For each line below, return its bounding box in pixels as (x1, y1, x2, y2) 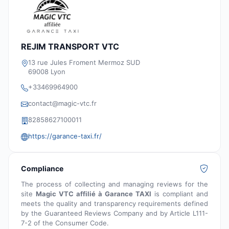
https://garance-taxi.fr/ (28, 132, 102, 141)
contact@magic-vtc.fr (28, 99, 97, 108)
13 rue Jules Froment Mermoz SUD (28, 58, 140, 67)
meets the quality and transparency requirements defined (21, 199, 208, 208)
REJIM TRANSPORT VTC (21, 41, 119, 52)
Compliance (21, 164, 63, 173)
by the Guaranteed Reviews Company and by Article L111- (21, 209, 208, 218)
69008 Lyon (28, 67, 65, 76)
